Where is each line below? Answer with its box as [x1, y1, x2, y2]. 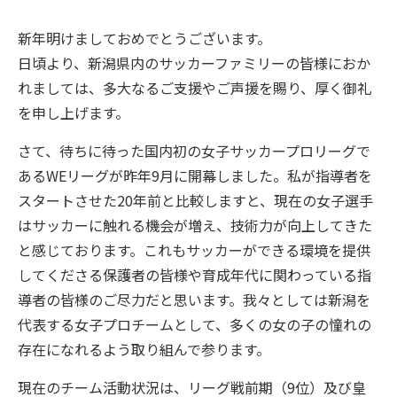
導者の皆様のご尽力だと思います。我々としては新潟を [18, 288, 370, 310]
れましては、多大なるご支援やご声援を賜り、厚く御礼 [18, 76, 371, 98]
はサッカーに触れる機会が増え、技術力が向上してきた [18, 214, 372, 236]
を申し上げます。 [18, 101, 129, 123]
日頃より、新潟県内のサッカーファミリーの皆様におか [18, 51, 370, 74]
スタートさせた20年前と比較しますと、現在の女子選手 [18, 189, 373, 211]
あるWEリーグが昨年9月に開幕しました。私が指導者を [18, 164, 372, 186]
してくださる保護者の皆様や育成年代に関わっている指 [18, 263, 371, 285]
